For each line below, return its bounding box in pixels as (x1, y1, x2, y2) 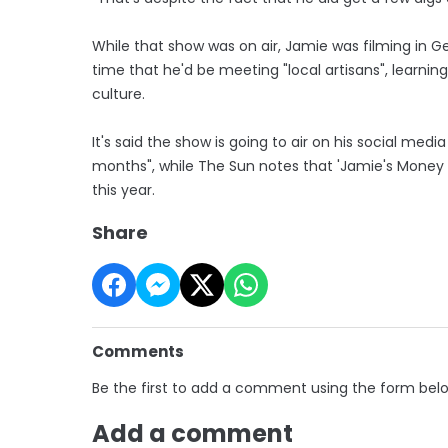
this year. (92, 179, 155, 200)
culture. (92, 83, 145, 104)
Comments (92, 340, 184, 362)
